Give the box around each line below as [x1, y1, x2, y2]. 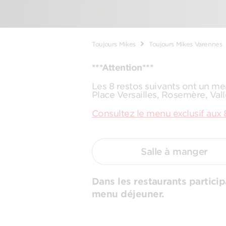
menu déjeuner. [92, 189, 164, 199]
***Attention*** [92, 63, 154, 73]
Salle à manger [141, 146, 208, 157]
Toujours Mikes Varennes [148, 40, 222, 48]
